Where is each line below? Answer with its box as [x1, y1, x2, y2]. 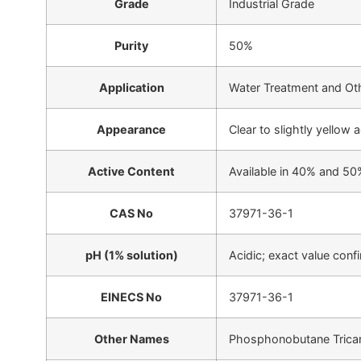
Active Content [88, 164, 175, 178]
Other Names [93, 331, 169, 346]
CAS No [110, 205, 153, 220]
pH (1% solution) [85, 247, 178, 262]
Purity [114, 38, 148, 52]
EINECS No [101, 289, 162, 304]
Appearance [97, 122, 166, 136]
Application [98, 80, 164, 94]
